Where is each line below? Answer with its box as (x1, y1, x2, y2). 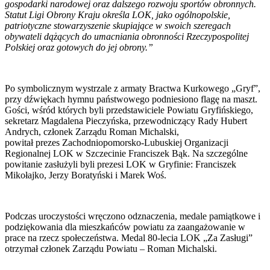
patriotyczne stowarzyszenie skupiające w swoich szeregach (5, 20, 231, 31)
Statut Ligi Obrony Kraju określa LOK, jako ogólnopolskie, (5, 9, 230, 20)
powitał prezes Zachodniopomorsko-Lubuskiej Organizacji (5, 137, 228, 148)
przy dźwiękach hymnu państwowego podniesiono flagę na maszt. (5, 93, 257, 104)
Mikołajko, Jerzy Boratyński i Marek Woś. (5, 169, 166, 180)
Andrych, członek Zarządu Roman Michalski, (5, 126, 179, 137)
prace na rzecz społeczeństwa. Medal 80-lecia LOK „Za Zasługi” (5, 232, 253, 243)
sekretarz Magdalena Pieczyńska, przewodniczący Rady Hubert (5, 115, 247, 126)
